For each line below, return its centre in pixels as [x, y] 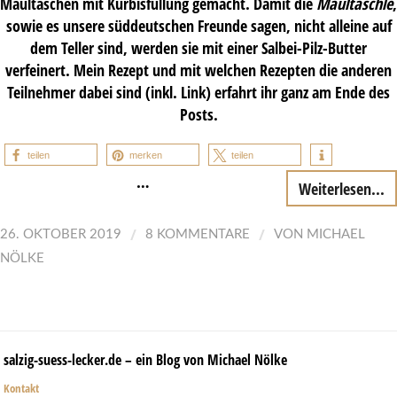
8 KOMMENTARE [198, 234]
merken [146, 155]
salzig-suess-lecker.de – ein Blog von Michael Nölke [145, 359]
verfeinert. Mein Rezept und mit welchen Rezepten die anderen [198, 69]
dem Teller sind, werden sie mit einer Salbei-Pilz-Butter [198, 47]
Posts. [198, 113]
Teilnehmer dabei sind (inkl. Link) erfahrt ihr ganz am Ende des [198, 91]
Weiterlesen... [342, 188]
